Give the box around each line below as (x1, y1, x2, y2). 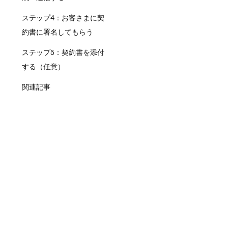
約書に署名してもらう (21, 28, 93, 36)
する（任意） (21, 63, 65, 71)
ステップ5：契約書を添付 (21, 48, 104, 56)
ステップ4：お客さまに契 (21, 14, 104, 22)
